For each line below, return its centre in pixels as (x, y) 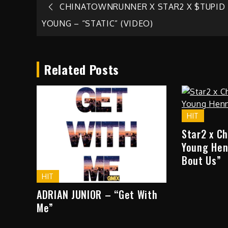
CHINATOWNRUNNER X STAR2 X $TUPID (142, 7)
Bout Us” (201, 160)
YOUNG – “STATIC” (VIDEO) (97, 23)
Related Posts (82, 69)
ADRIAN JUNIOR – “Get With (97, 194)
